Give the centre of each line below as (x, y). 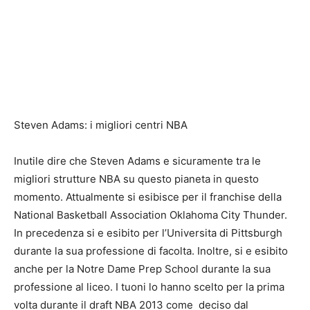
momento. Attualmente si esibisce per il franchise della (148, 197)
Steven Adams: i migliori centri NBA (101, 125)
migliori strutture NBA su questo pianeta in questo (136, 179)
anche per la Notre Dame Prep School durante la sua (142, 269)
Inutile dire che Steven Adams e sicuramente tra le (137, 161)
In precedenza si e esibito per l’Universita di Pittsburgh (148, 233)
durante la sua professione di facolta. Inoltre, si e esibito (151, 251)
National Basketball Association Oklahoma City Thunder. (151, 215)
